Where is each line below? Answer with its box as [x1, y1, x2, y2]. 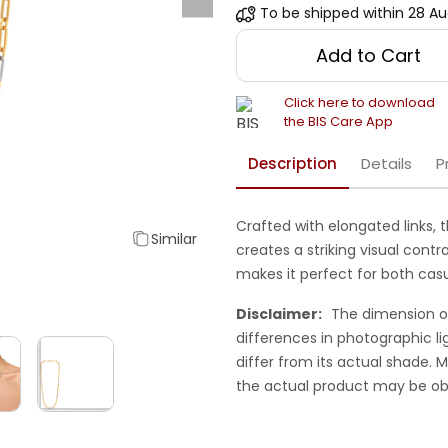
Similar [151, 228, 197, 249]
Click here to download [284, 93, 435, 113]
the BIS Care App [284, 112, 393, 132]
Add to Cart [316, 43, 422, 69]
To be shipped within [260, 3, 404, 24]
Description [248, 153, 337, 175]
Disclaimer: [236, 304, 322, 325]
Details [361, 153, 412, 175]
